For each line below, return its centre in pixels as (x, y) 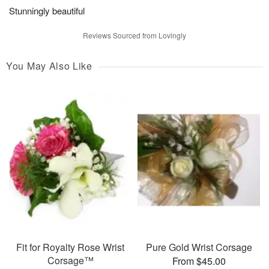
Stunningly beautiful (47, 11)
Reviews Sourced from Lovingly (134, 35)
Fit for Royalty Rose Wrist (70, 247)
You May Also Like (49, 66)
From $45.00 (199, 261)
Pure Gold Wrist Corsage (199, 247)
